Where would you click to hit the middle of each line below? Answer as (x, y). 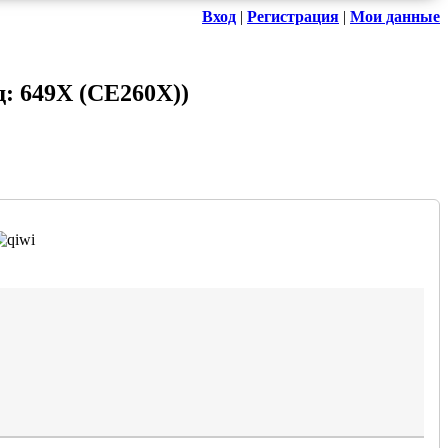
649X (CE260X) (100, 93)
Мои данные (395, 17)
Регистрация (293, 17)
